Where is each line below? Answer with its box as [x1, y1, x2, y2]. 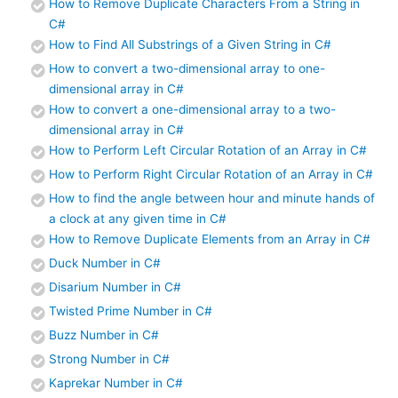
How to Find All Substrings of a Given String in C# [49, 37, 331, 52]
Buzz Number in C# [49, 328, 159, 343]
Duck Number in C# [49, 256, 161, 271]
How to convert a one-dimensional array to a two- [49, 102, 336, 117]
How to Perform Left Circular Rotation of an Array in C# [49, 143, 367, 158]
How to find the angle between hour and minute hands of [49, 191, 375, 206]
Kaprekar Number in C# [49, 376, 183, 391]
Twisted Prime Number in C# [49, 304, 212, 319]
